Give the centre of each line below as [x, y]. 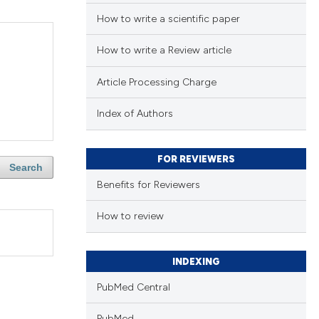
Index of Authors [135, 114]
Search [26, 168]
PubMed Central [133, 287]
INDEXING [196, 261]
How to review [130, 216]
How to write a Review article [164, 51]
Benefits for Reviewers [148, 184]
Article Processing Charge [156, 82]
